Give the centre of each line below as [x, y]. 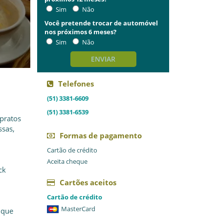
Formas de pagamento [101, 135]
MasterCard [78, 209]
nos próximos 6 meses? [80, 32]
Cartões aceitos [88, 182]
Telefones [76, 84]
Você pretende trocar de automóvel [101, 23]
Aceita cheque [67, 161]
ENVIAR [103, 59]
